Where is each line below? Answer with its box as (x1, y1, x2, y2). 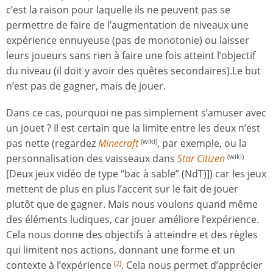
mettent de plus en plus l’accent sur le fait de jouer (6, 182, 238, 196)
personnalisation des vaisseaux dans (6, 152, 177, 166)
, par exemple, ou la (157, 136, 247, 151)
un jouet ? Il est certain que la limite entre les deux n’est (6, 121, 260, 135)
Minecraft (98, 136, 138, 151)
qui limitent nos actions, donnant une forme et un (6, 243, 235, 257)
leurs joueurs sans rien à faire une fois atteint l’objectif (6, 49, 255, 63)
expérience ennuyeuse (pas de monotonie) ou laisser (6, 34, 249, 48)
